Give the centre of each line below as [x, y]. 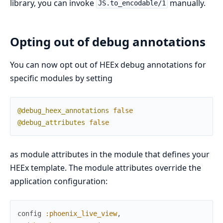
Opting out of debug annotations [108, 42]
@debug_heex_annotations [63, 111]
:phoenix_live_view [81, 214]
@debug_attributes [51, 123]
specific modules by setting [61, 78]
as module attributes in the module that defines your [110, 155]
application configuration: [59, 181]
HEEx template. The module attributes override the [106, 168]
